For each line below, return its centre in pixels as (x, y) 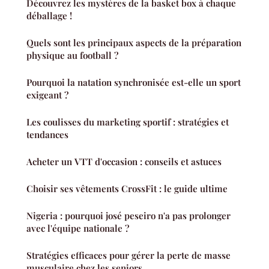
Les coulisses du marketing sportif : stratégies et (128, 122)
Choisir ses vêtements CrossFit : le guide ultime (127, 188)
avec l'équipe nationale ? (78, 228)
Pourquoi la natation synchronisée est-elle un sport (134, 82)
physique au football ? (72, 55)
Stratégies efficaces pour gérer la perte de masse (128, 255)
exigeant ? (47, 95)
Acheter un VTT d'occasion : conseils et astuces (124, 161)
